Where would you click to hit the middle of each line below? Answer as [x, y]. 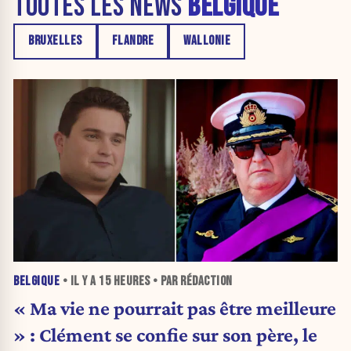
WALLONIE [207, 41]
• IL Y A [79, 281]
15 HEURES [125, 281]
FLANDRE [132, 41]
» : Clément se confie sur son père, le [165, 335]
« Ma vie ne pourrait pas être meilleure [175, 308]
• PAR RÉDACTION [191, 281]
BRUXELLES [55, 41]
